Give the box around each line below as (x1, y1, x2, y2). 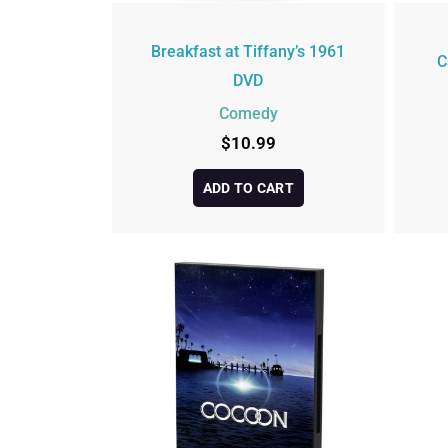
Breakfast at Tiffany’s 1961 (151, 41, 346, 61)
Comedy (218, 103, 278, 123)
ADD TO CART (202, 180, 294, 197)
